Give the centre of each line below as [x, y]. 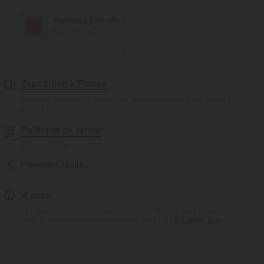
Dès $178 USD [76, 32]
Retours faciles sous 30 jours [69, 146]
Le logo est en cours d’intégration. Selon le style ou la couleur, [123, 210]
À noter [37, 195]
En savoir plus [198, 219]
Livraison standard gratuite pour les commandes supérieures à [126, 100]
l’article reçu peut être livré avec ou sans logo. [98, 219]
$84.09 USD [42, 110]
